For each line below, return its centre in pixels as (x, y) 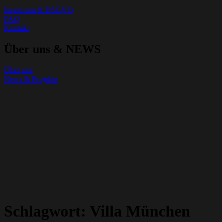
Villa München (140, 211)
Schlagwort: (47, 211)
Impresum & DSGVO (39, 10)
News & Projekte (31, 79)
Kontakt (17, 28)
